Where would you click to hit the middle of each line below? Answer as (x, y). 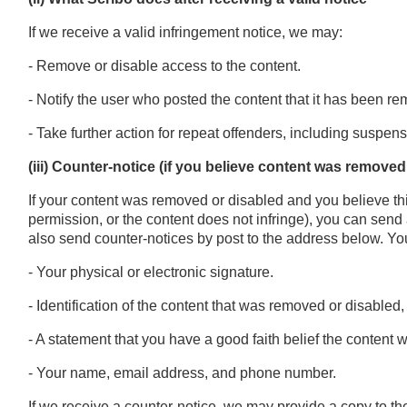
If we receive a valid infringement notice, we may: (185, 32)
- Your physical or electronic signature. (150, 272)
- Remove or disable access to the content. (164, 65)
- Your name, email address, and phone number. (182, 372)
